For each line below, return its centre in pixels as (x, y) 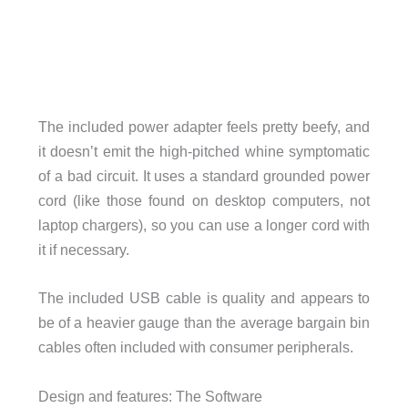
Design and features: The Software (150, 396)
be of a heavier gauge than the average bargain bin (204, 323)
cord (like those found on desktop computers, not (204, 201)
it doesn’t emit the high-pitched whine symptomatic (204, 152)
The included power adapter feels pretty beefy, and (204, 127)
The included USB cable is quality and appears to (204, 298)
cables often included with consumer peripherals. (195, 347)
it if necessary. (83, 250)
